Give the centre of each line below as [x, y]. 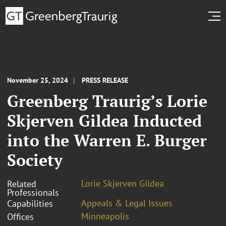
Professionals [33, 192]
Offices [20, 216]
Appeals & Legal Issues [127, 203]
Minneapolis [105, 216]
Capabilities [30, 203]
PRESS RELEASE [105, 80]
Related [22, 184]
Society [35, 160]
